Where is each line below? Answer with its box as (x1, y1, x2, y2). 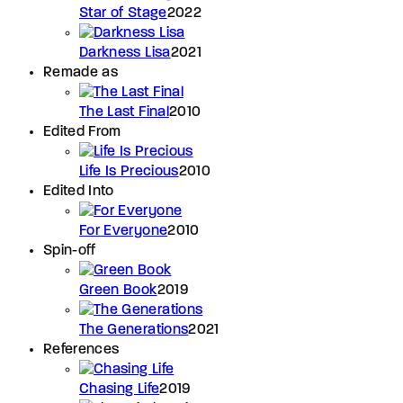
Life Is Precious (79, 164, 179, 179)
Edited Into (43, 184, 114, 199)
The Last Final (79, 104, 169, 120)
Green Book (79, 282, 157, 298)
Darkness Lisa (79, 45, 171, 60)
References (43, 342, 120, 357)
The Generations (79, 322, 189, 337)
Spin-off (43, 243, 96, 258)
